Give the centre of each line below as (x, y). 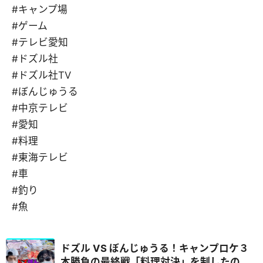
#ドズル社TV (41, 75)
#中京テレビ (40, 108)
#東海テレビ (40, 158)
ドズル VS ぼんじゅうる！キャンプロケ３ (154, 248)
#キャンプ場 (40, 10)
